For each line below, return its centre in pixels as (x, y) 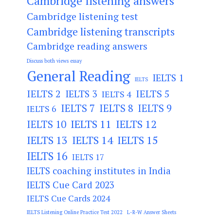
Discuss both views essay (54, 61)
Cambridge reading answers (87, 46)
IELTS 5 (153, 93)
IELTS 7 (78, 108)
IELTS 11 (91, 124)
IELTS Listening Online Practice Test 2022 (75, 212)
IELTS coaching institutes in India (99, 171)
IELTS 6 (42, 108)
